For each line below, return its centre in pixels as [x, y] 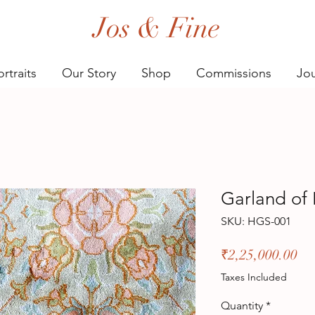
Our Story [89, 73]
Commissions [234, 73]
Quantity [242, 305]
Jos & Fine [156, 28]
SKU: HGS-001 [256, 221]
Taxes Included [254, 277]
